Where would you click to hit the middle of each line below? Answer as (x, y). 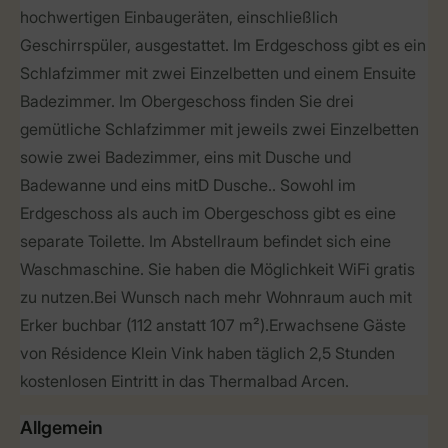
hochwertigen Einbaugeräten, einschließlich (179, 17)
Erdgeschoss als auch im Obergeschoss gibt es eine (208, 213)
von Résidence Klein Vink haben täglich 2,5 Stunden (207, 353)
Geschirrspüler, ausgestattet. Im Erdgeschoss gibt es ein (223, 45)
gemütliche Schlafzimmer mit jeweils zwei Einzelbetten (219, 129)
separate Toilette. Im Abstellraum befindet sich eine (205, 241)
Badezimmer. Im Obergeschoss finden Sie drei (187, 101)
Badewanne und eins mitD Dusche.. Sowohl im (188, 185)
